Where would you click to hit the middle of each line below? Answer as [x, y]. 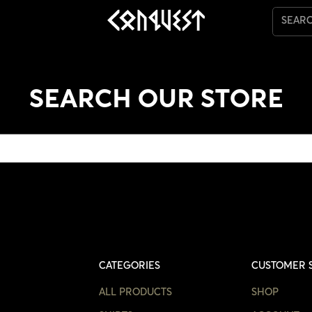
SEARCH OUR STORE [156, 100]
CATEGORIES [129, 266]
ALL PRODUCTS [135, 292]
